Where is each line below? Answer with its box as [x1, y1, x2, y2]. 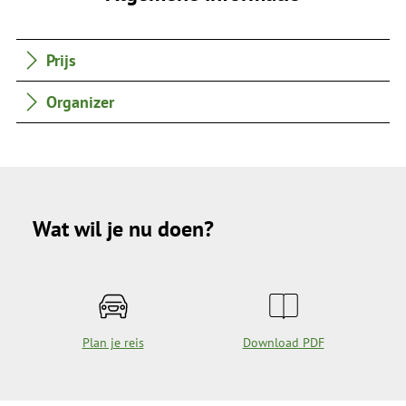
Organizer [46, 90, 115, 112]
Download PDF [242, 334, 324, 352]
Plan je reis [82, 334, 144, 352]
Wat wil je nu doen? [33, 214, 214, 244]
